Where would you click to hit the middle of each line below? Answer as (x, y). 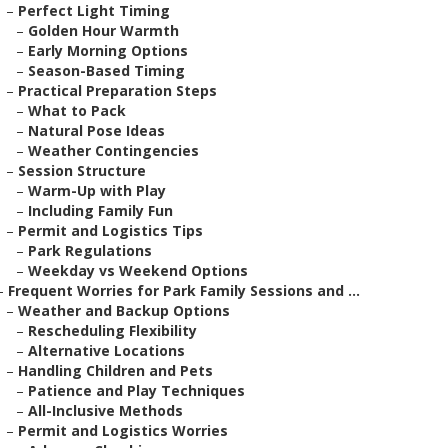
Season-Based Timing (106, 70)
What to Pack (77, 110)
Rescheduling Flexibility (112, 330)
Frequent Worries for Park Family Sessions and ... (184, 290)
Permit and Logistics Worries (123, 430)
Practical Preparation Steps (117, 90)
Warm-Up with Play (97, 190)
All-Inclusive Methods (105, 410)
